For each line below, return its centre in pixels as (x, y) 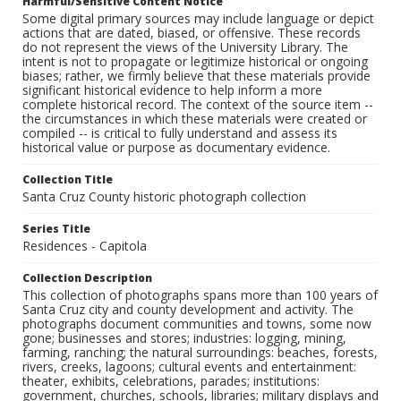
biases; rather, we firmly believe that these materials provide (196, 76)
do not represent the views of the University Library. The (185, 47)
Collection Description (87, 278)
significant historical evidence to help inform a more (172, 90)
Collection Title (68, 180)
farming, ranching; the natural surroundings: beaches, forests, (200, 353)
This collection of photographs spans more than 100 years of (200, 295)
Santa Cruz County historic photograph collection (164, 197)
